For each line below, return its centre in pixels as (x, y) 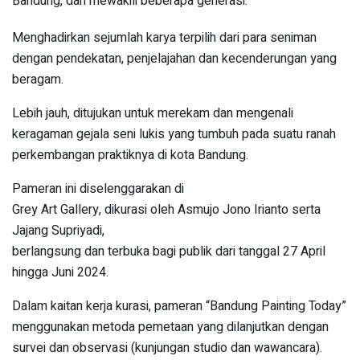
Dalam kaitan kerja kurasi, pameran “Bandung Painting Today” (179, 306)
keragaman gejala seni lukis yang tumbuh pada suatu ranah (174, 134)
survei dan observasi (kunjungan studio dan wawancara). (167, 348)
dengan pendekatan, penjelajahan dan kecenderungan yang (174, 58)
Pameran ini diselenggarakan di (98, 188)
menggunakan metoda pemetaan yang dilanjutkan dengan (170, 327)
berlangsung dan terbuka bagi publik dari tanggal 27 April (169, 251)
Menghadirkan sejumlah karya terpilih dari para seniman (164, 37)
